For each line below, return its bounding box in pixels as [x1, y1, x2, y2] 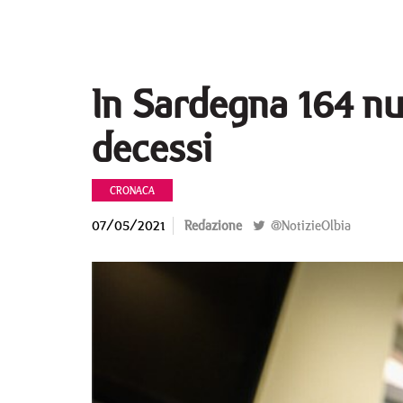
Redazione [184, 216, 242, 235]
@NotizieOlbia [267, 216, 351, 235]
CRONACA [110, 183, 155, 198]
